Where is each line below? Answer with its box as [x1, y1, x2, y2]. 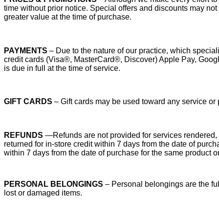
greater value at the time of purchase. [4, 12, 131, 21]
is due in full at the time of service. [4, 64, 120, 72]
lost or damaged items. [4, 188, 82, 197]
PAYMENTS [4, 46, 47, 55]
